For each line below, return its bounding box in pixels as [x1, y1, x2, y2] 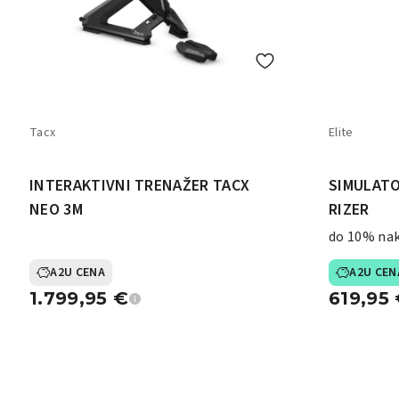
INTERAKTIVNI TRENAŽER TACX [29, 175, 250, 197]
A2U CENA [50, 264, 105, 281]
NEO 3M [29, 199, 83, 221]
